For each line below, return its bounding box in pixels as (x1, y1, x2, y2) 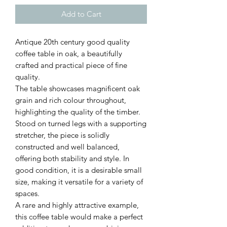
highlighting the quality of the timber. (15, 107, 140, 117)
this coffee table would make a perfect (15, 212, 143, 222)
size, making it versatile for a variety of (15, 177, 143, 187)
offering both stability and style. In (15, 154, 129, 164)
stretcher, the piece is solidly (15, 130, 109, 140)
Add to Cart (61, 9, 101, 19)
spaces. (15, 188, 40, 199)
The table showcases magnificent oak (15, 84, 140, 94)
